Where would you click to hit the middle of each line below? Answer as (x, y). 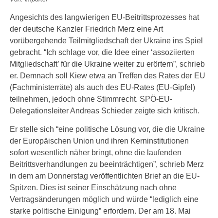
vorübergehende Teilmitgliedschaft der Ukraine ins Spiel (106, 41)
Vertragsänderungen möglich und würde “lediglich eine (104, 199)
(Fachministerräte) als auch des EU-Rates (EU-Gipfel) (102, 87)
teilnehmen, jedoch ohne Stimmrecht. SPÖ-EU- (91, 99)
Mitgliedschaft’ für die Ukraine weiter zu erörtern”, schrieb (107, 64)
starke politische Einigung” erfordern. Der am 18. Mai (100, 211)
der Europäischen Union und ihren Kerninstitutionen (99, 141)
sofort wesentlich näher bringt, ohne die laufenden (96, 153)
